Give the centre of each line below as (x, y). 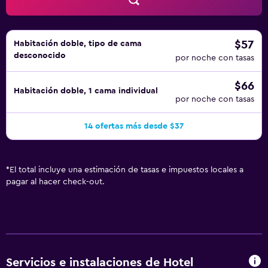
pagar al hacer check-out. (55, 182)
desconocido (40, 56)
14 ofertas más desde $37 (134, 126)
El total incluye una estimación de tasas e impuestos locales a (127, 170)
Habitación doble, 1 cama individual (86, 91)
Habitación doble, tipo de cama (78, 44)
